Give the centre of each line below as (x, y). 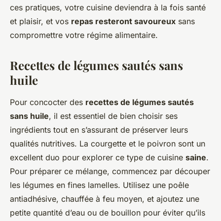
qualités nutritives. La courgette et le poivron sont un (108, 144)
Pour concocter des (48, 102)
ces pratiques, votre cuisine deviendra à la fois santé (108, 8)
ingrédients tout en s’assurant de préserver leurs (99, 130)
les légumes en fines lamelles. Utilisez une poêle (99, 185)
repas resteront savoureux (123, 21)
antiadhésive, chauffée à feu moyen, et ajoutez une (105, 199)
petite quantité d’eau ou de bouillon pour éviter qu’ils (108, 213)
